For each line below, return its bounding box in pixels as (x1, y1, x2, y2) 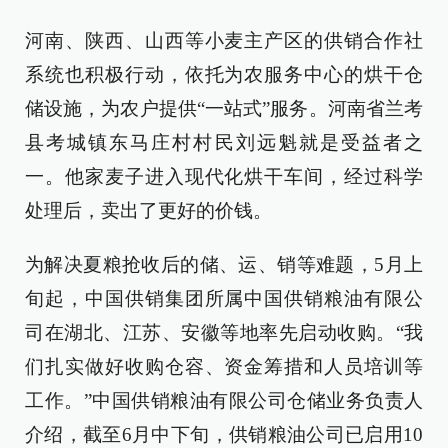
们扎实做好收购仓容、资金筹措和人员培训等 (25, 356, 423, 377)
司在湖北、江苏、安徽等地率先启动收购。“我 (25, 322, 423, 343)
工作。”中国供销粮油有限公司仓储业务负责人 (25, 390, 423, 411)
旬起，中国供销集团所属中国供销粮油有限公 (25, 288, 423, 309)
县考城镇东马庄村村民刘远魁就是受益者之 (25, 132, 423, 153)
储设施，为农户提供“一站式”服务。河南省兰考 (25, 98, 423, 119)
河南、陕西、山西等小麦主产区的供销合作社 (25, 30, 423, 51)
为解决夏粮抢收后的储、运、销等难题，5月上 (25, 254, 423, 275)
